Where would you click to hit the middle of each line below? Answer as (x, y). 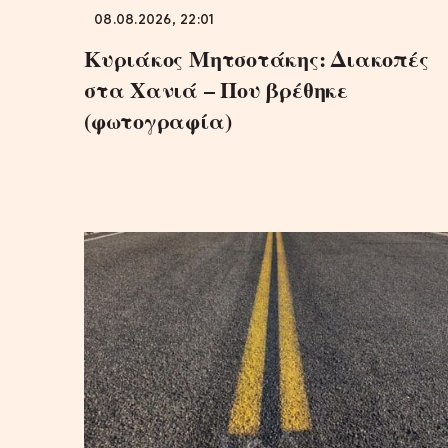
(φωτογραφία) (158, 120)
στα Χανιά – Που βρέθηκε (216, 89)
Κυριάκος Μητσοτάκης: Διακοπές (256, 58)
